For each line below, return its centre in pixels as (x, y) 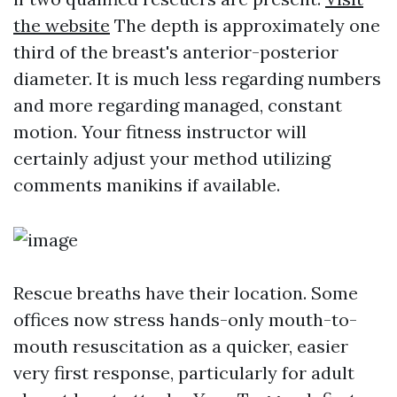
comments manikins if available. (147, 185)
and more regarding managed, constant (178, 105)
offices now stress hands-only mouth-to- (185, 319)
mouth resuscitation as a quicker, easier (181, 346)
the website (62, 25)
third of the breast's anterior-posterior (176, 52)
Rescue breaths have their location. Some (186, 293)
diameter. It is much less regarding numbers (197, 78)
